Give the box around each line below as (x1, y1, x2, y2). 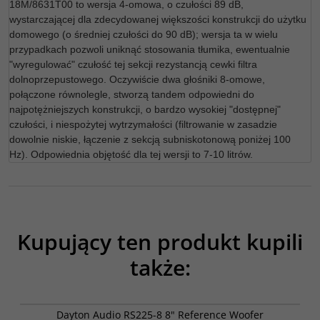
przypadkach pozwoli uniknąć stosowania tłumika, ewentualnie (9, 44, 290, 55)
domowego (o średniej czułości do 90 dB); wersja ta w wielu (9, 29, 278, 40)
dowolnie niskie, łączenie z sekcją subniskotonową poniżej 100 (9, 134, 291, 145)
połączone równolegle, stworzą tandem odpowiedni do (9, 89, 254, 100)
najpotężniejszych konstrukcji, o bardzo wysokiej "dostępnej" (9, 104, 281, 115)
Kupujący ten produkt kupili (17, 227, 303, 256)
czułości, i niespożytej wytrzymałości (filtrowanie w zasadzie (9, 119, 277, 130)
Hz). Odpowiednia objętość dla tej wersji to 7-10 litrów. (9, 149, 253, 160)
